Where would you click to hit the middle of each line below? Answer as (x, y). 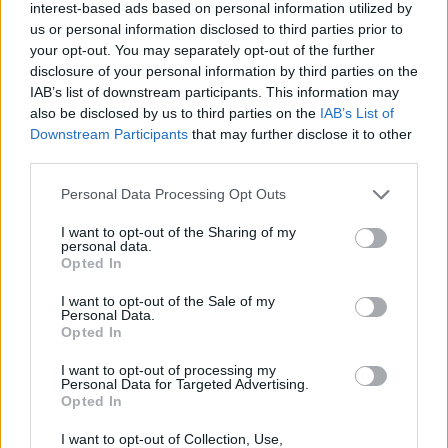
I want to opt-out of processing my (168, 369)
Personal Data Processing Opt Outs (173, 194)
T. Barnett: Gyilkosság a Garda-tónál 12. (270, 80)
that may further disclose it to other (300, 133)
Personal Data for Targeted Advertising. (185, 383)
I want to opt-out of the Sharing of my (178, 231)
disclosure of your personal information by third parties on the (224, 70)
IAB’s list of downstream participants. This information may (214, 91)
